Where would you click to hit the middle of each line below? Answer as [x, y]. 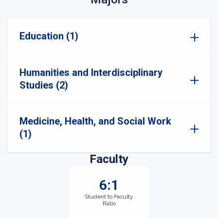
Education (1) [49, 36]
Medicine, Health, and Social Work [95, 121]
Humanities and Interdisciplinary [91, 73]
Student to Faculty [109, 197]
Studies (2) [44, 85]
